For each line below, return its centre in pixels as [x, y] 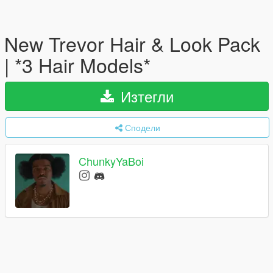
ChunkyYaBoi [111, 161]
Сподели [142, 127]
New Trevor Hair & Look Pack [132, 43]
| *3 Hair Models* [77, 65]
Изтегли [145, 96]
